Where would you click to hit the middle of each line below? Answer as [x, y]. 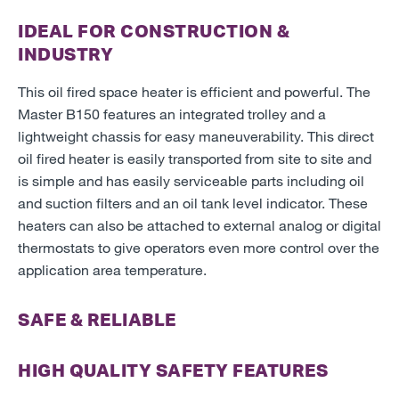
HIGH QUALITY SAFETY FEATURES [173, 370]
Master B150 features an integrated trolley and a [172, 113]
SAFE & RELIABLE [97, 319]
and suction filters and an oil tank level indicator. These [193, 202]
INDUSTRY [65, 53]
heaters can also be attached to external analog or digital [199, 224]
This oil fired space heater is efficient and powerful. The [194, 91]
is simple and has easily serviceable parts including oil [191, 180]
